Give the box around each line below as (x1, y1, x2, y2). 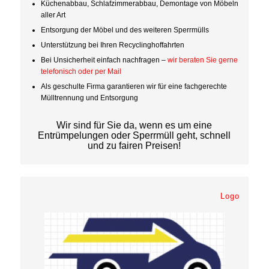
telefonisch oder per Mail (40, 67, 121, 76)
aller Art (40, 10, 65, 19)
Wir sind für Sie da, (56, 119, 138, 130)
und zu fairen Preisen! (88, 140, 181, 151)
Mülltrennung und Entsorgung (40, 93, 138, 102)
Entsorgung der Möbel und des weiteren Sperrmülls (40, 25, 209, 34)
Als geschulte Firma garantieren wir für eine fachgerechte (40, 82, 227, 91)
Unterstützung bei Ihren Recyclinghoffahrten (40, 40, 184, 49)
